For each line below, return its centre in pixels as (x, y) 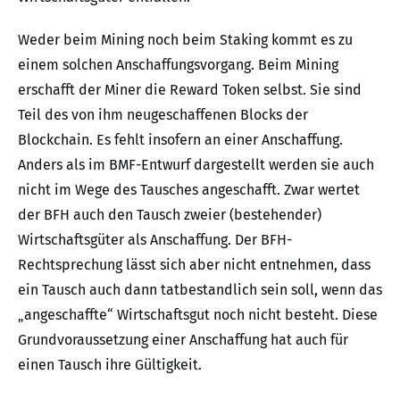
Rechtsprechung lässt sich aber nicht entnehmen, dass (194, 265)
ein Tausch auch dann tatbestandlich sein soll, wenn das (200, 290)
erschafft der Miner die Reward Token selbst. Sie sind (190, 90)
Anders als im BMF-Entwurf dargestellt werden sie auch (196, 165)
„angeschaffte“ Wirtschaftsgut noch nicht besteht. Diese (198, 315)
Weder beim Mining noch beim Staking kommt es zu (185, 40)
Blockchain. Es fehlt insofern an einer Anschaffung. (180, 140)
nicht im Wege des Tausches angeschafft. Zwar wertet (189, 190)
